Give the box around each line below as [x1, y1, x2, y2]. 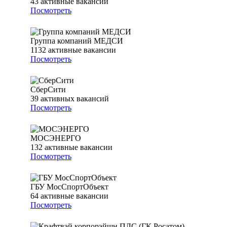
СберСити [30, 85, 66, 94]
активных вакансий [41, 94, 109, 103]
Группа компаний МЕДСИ [30, 36, 123, 46]
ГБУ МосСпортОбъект [30, 182, 108, 192]
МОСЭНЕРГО [30, 134, 81, 143]
